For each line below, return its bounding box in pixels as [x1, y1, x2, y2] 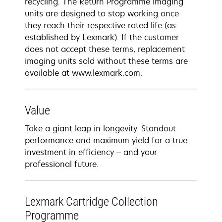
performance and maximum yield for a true [25, 135, 187, 146]
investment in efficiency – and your [25, 147, 157, 158]
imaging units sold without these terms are [25, 55, 188, 66]
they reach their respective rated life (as [25, 20, 176, 31]
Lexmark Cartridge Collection [25, 195, 158, 209]
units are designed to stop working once [25, 8, 179, 19]
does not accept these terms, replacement [25, 44, 185, 55]
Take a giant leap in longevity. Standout [25, 123, 176, 134]
